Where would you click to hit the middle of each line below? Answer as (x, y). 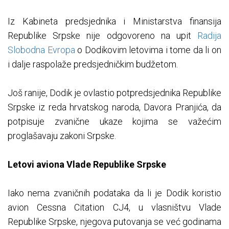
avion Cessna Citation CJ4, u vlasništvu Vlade (114, 208)
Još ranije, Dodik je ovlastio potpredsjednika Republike (114, 93)
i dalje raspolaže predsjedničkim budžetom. (93, 64)
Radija (209, 36)
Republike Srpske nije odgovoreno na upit (102, 36)
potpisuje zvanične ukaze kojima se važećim (114, 122)
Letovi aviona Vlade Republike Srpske (87, 165)
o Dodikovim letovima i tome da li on (148, 50)
